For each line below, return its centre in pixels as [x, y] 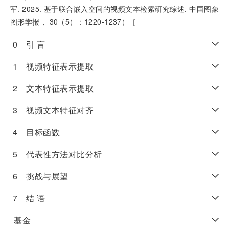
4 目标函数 [37, 132]
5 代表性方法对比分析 [58, 154]
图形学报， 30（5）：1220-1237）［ [73, 21]
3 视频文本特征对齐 [53, 110]
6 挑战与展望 [41, 176]
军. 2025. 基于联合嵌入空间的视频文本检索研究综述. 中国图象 [114, 9]
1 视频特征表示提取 [53, 66]
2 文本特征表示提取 [53, 88]
